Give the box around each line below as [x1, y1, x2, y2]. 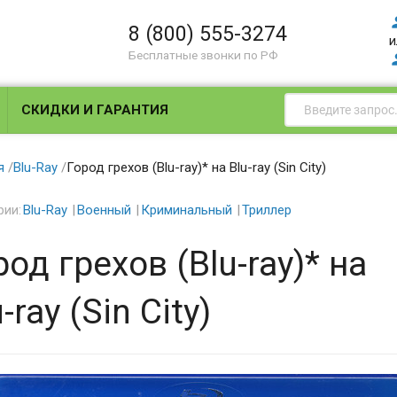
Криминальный [140, 202, 232, 218]
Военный [76, 202, 131, 218]
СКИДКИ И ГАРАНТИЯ [21, 102, 169, 118]
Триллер [241, 202, 292, 218]
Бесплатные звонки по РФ [128, 48, 279, 62]
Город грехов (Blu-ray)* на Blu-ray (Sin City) [66, 159, 326, 175]
